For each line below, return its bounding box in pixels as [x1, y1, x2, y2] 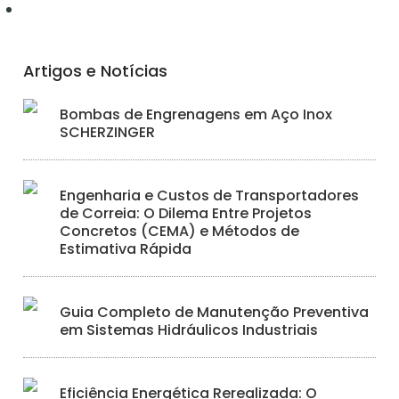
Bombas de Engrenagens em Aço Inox [60, 104, 333, 125]
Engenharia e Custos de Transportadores [60, 185, 360, 206]
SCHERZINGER [60, 122, 156, 142]
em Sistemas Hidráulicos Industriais [60, 320, 319, 340]
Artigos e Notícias [23, 60, 168, 82]
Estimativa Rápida [60, 239, 192, 259]
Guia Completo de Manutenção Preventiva [60, 302, 370, 322]
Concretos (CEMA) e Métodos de [60, 221, 300, 241]
